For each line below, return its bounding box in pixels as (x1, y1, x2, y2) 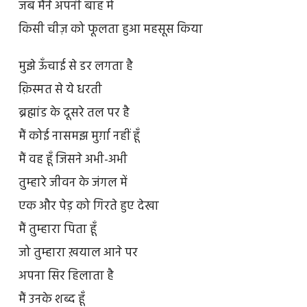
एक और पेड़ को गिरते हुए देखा (18, 196, 159, 217)
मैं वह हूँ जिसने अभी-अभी (18, 149, 127, 170)
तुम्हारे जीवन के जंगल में (18, 173, 127, 193)
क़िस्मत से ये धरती (18, 79, 102, 100)
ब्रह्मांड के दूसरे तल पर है (18, 103, 130, 123)
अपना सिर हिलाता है (18, 266, 114, 286)
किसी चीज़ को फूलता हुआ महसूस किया (18, 19, 203, 40)
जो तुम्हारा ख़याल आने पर (18, 243, 138, 263)
